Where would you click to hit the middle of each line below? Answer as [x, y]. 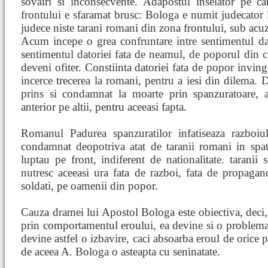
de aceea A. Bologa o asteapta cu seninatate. [121, 252]
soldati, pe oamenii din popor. [89, 186]
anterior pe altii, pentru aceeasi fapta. [104, 107]
